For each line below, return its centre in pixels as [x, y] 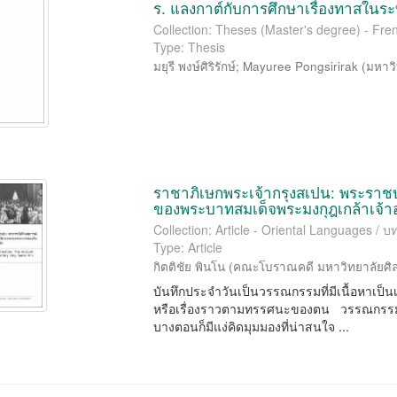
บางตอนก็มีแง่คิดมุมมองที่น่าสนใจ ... [252, 326]
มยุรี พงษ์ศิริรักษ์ [195, 66]
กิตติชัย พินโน [190, 266]
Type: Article [188, 247]
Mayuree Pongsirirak [301, 66]
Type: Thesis [190, 47]
